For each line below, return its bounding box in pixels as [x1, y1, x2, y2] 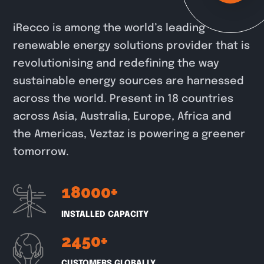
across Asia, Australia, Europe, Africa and [13, 111, 232, 122]
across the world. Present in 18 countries [13, 93, 234, 104]
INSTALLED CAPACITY [61, 210, 149, 219]
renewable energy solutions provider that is [13, 40, 250, 51]
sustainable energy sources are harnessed [13, 75, 245, 87]
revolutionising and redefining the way [13, 58, 220, 69]
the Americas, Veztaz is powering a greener [13, 128, 246, 140]
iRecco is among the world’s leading [13, 22, 206, 34]
